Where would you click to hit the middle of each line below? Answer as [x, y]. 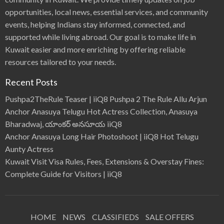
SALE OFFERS [169, 217]
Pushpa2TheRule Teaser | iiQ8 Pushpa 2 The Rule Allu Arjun [106, 99]
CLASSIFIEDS [115, 217]
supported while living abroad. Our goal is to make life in [100, 37]
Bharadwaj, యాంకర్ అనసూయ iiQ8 [63, 124]
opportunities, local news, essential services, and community [106, 12]
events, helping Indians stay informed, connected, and [95, 24]
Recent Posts [31, 82]
